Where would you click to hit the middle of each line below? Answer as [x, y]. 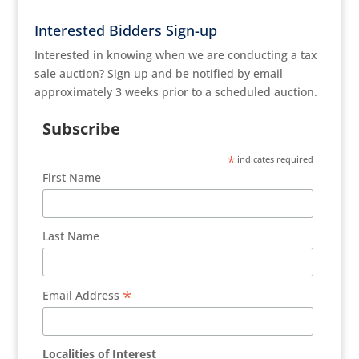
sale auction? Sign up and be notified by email [158, 73]
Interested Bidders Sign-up [125, 30]
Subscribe [82, 129]
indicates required [274, 159]
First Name [72, 177]
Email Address [83, 296]
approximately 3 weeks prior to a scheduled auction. [175, 92]
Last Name [71, 236]
